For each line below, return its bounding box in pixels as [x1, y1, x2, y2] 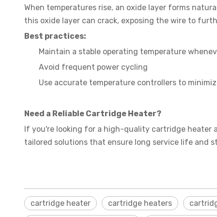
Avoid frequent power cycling [39, 62, 148, 72]
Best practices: [24, 31, 86, 41]
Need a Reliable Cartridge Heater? [24, 109, 161, 118]
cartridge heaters [108, 199, 172, 208]
